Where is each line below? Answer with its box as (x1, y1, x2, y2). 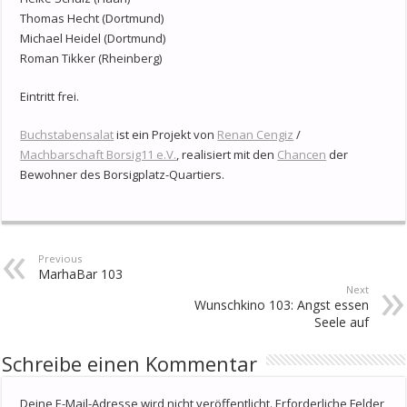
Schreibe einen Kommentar (2, 350, 258, 378)
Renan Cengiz (217, 126, 294, 144)
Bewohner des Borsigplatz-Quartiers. (20, 166, 225, 184)
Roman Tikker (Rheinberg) (20, 50, 163, 67)
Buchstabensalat (20, 126, 114, 144)
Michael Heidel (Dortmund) (20, 30, 166, 47)
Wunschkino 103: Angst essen (194, 296, 369, 314)
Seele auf (313, 313, 369, 332)
